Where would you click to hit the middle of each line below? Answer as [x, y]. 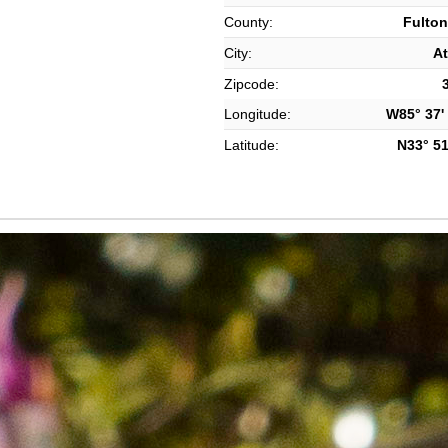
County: [248, 22]
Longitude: [257, 114]
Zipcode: [251, 84]
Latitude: [251, 145]
